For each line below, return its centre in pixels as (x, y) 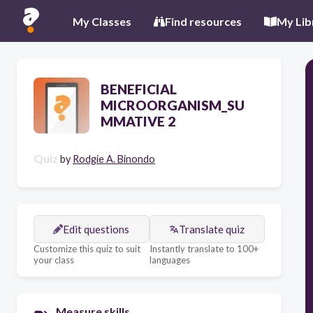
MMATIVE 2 (138, 121)
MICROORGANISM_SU (173, 105)
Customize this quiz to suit (87, 249)
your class (54, 260)
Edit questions (96, 229)
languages (169, 260)
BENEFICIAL (139, 89)
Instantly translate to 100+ (204, 249)
